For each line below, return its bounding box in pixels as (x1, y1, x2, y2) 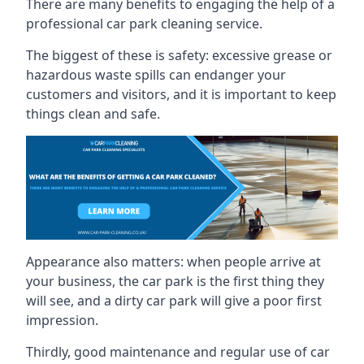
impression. (26, 310, 98, 329)
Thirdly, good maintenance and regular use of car (26, 342, 330, 361)
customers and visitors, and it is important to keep (26, 84, 336, 103)
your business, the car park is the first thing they (26, 271, 324, 290)
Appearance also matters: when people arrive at (26, 252, 321, 271)
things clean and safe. (26, 104, 160, 123)
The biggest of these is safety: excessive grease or (26, 45, 332, 64)
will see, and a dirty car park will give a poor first (26, 291, 322, 310)
